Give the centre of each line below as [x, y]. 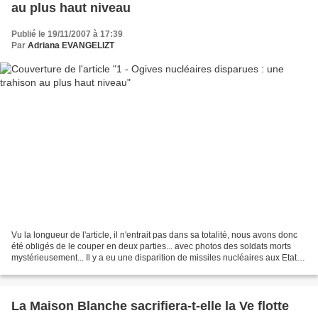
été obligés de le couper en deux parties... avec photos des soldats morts [151, 247]
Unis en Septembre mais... [62, 269]
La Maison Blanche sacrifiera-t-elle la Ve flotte [150, 306]
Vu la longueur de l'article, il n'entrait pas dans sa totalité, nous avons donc [154, 235]
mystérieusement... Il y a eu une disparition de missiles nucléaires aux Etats [156, 258]
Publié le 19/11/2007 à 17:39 [67, 34]
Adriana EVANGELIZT [71, 45]
